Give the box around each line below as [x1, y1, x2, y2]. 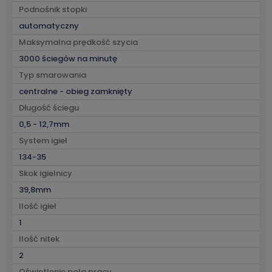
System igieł [19, 135, 67, 146]
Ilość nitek [19, 233, 59, 245]
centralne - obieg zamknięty [19, 86, 132, 97]
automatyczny [19, 20, 79, 32]
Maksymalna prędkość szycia [19, 36, 138, 48]
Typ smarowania [19, 69, 86, 81]
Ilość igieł [19, 200, 56, 212]
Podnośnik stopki [19, 4, 87, 15]
